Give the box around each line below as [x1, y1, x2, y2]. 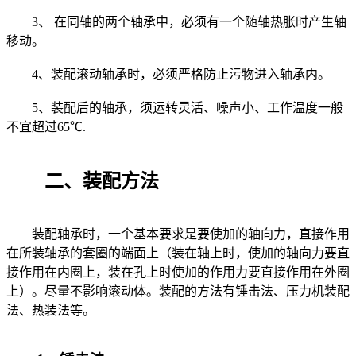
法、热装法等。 [6, 303, 95, 317]
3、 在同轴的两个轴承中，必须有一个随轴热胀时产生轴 [6, 14, 346, 29]
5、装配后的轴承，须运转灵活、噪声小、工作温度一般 [6, 100, 343, 114]
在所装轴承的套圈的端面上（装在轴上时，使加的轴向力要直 [6, 246, 350, 260]
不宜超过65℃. [6, 119, 86, 133]
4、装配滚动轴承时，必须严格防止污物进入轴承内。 [6, 67, 331, 81]
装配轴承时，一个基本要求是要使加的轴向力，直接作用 [6, 226, 350, 241]
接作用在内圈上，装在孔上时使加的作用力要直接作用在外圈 [6, 265, 350, 279]
